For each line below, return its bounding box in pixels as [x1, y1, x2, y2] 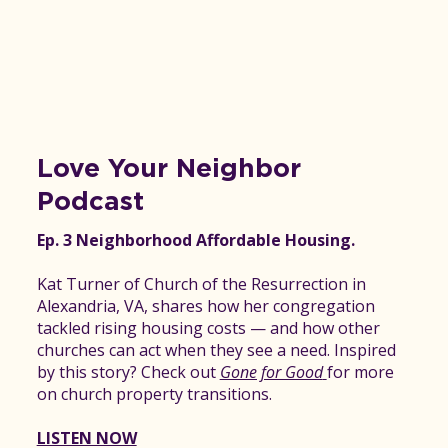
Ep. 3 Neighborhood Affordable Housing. [36, 229, 359, 252]
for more [326, 361, 394, 384]
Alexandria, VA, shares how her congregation [36, 295, 375, 318]
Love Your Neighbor [36, 155, 301, 182]
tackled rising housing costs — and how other [36, 317, 380, 340]
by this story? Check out [36, 361, 220, 384]
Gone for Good [219, 361, 323, 384]
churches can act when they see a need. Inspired [36, 339, 396, 362]
